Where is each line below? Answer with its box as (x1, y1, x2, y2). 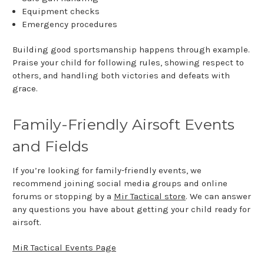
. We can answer (186, 191, 251, 202)
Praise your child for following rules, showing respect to (12, 57, 244, 68)
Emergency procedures (22, 19, 118, 30)
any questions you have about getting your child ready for (12, 204, 250, 214)
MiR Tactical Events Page (12, 242, 116, 253)
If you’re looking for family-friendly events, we (12, 165, 202, 176)
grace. (12, 83, 38, 94)
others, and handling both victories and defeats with (12, 70, 230, 81)
